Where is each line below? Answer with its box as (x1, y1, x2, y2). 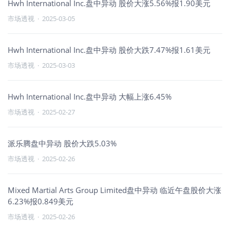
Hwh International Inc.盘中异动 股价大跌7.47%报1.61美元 (8, 45, 210, 55)
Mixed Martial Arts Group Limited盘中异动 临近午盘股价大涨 (8, 185, 221, 195)
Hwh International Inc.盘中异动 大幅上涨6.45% (8, 91, 171, 102)
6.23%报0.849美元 (8, 196, 73, 206)
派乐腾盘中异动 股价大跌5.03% (8, 138, 117, 148)
